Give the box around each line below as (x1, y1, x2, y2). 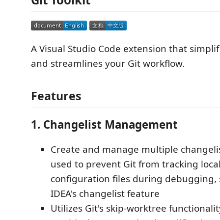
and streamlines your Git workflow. (31, 57, 185, 70)
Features (31, 87, 82, 104)
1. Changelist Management (31, 117, 178, 132)
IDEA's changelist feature (51, 187, 160, 200)
